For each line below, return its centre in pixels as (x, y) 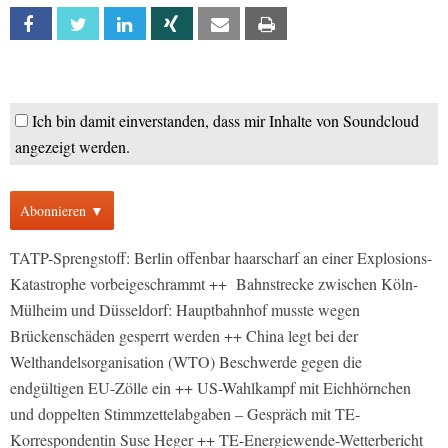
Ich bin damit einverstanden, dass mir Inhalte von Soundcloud (225, 120)
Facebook (79, 24)
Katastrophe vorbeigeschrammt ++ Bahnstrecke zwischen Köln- (214, 283)
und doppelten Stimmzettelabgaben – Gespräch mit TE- (185, 413)
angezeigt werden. (72, 146)
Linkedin (167, 24)
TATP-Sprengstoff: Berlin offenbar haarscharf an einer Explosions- (221, 257)
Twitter (119, 24)
